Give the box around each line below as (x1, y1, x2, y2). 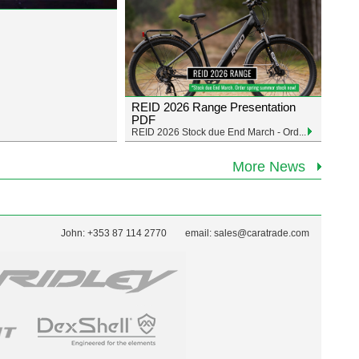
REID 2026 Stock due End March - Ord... (131, 127, 306, 138)
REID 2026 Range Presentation (131, 100, 296, 114)
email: (183, 228, 214, 239)
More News (232, 159, 305, 175)
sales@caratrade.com (214, 228, 309, 239)
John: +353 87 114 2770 (61, 228, 167, 239)
